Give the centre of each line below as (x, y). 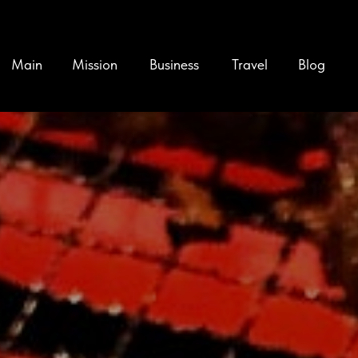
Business (174, 64)
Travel (249, 64)
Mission (95, 64)
